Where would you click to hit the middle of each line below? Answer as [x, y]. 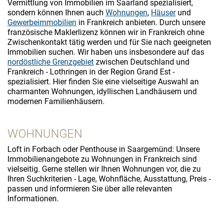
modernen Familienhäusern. [56, 101]
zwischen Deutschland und [142, 62]
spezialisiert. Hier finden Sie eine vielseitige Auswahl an [103, 81]
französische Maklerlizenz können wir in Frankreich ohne [106, 32]
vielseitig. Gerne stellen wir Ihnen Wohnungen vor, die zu [104, 169]
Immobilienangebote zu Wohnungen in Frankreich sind [102, 159]
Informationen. [33, 198]
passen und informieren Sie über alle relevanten [90, 188]
